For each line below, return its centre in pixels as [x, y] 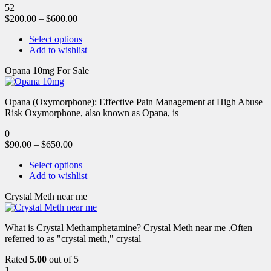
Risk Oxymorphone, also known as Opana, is [92, 113]
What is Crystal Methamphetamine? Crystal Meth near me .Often [129, 227]
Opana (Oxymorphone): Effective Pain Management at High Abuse [134, 102]
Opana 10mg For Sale [47, 70]
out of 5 [63, 259]
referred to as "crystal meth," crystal [73, 238]
